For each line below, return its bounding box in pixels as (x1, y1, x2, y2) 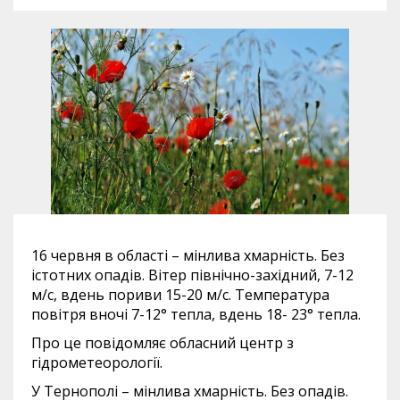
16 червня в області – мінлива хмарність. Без (31, 245, 345, 265)
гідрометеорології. (31, 352, 162, 372)
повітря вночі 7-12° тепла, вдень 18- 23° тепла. (31, 304, 361, 324)
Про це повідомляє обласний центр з (31, 332, 294, 353)
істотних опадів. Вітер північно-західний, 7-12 (31, 264, 354, 285)
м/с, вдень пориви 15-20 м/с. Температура (31, 284, 329, 304)
